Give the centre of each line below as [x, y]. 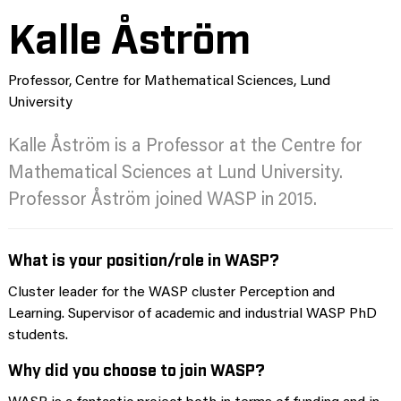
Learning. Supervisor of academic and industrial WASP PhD [192, 314]
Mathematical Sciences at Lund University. [175, 173]
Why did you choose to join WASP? [137, 368]
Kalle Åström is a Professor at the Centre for [185, 146]
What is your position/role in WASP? [144, 258]
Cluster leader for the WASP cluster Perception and [171, 292]
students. [38, 335]
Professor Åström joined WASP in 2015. [162, 200]
